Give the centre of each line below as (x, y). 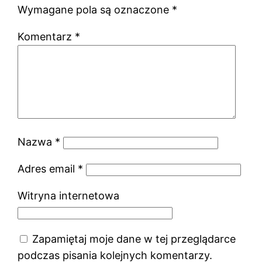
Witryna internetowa (69, 196)
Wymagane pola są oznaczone (95, 10)
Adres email (48, 169)
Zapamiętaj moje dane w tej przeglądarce (134, 239)
